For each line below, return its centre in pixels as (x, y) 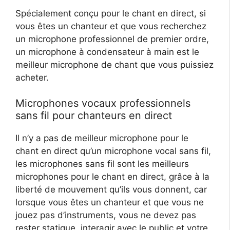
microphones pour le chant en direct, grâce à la (112, 177)
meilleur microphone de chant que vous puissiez (114, 64)
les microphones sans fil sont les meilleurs (102, 164)
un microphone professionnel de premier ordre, (112, 39)
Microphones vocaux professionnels (103, 103)
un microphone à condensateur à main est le (107, 52)
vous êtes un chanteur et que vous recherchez (111, 26)
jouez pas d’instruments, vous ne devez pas (106, 215)
